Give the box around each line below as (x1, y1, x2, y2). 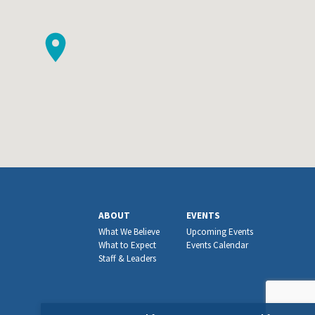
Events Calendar (186, 239, 249, 252)
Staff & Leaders (98, 252, 156, 265)
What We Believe (98, 226, 160, 238)
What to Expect (98, 239, 156, 252)
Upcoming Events (186, 226, 254, 238)
